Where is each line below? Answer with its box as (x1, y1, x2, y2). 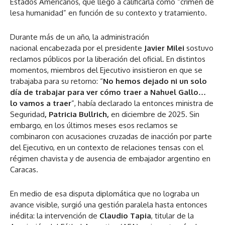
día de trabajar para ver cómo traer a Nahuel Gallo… (10, 87, 206, 97)
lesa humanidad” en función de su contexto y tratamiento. (10, 8, 209, 18)
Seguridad (10, 109, 45, 120)
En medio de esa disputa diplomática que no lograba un (10, 189, 199, 199)
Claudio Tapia (99, 211, 151, 221)
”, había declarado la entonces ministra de (71, 98, 213, 108)
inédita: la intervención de (10, 211, 99, 221)
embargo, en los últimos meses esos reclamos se (10, 121, 178, 131)
